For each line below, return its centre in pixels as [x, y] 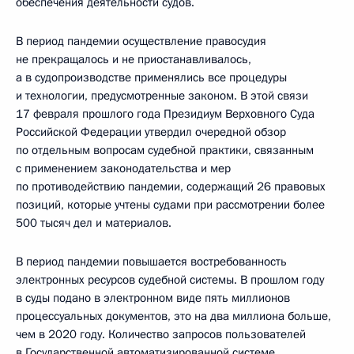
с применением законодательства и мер [123, 169]
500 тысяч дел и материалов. [94, 223]
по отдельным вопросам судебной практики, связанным [165, 151]
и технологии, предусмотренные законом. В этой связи [162, 96]
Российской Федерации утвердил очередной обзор [151, 132]
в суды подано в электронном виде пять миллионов [153, 298]
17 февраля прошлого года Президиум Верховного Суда [165, 114]
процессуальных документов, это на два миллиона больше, [173, 316]
